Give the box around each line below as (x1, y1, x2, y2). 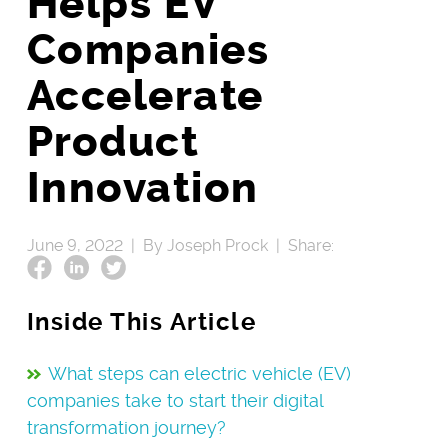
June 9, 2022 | (26, 235, 143, 255)
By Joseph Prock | (142, 235, 288, 255)
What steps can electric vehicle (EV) (47, 362, 351, 384)
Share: (287, 235, 342, 255)
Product (26, 116, 200, 167)
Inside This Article (26, 307, 257, 336)
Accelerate (26, 70, 264, 121)
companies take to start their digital (26, 389, 323, 411)
